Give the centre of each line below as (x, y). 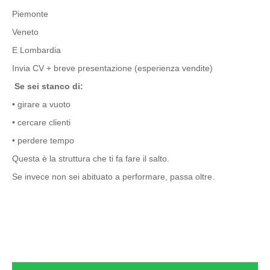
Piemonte (31, 14)
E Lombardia (38, 50)
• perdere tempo (43, 140)
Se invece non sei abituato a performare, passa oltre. (113, 177)
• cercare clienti (41, 122)
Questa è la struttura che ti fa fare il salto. (91, 159)
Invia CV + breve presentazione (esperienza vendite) (112, 68)
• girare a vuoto (41, 104)
